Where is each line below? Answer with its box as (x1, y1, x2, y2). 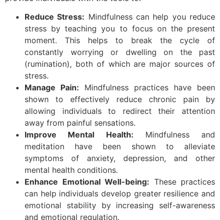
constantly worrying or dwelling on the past (25, 47, 215, 57)
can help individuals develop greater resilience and (25, 189, 215, 199)
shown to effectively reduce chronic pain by (25, 94, 215, 105)
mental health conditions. (25, 165, 118, 175)
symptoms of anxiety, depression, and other (25, 153, 215, 164)
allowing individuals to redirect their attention (25, 106, 215, 116)
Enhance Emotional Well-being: (25, 177, 149, 187)
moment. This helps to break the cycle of (25, 35, 215, 46)
